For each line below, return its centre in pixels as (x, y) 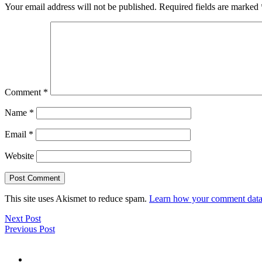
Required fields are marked (210, 7)
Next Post (23, 219)
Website (19, 156)
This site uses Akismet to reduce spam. (77, 199)
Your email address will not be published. (81, 7)
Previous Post (30, 229)
